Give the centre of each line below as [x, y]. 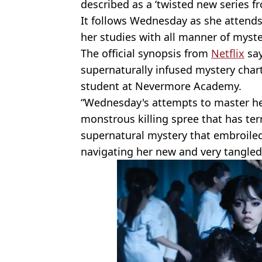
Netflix [228, 53]
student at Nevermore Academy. [161, 86]
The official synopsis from [146, 53]
